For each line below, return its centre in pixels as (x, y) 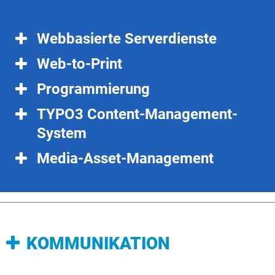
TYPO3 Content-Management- (137, 114)
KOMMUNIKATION (98, 243)
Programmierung (93, 89)
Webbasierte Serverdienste (127, 39)
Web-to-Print (79, 64)
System (62, 133)
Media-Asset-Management (125, 158)
